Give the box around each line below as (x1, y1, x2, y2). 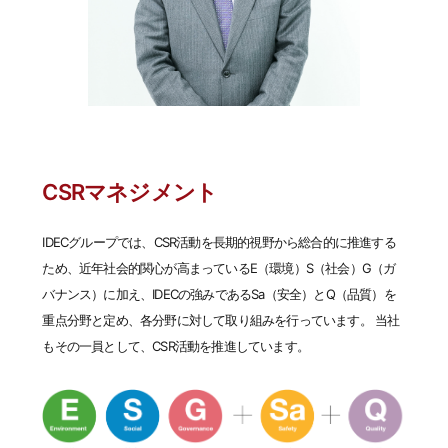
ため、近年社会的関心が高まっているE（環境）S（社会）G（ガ (42, 259, 396, 276)
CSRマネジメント (42, 178, 218, 205)
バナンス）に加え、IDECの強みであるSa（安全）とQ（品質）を (42, 285, 396, 302)
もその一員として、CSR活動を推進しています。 (42, 337, 310, 354)
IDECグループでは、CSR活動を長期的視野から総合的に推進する (42, 233, 396, 250)
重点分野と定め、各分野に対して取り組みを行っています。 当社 (42, 311, 400, 328)
